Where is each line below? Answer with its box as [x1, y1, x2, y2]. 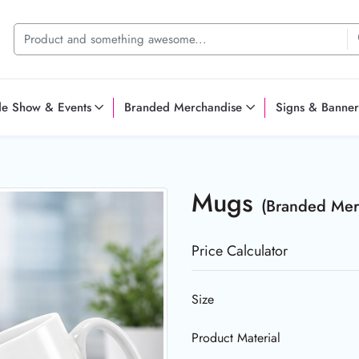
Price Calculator [192, 240, 288, 262]
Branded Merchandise [124, 98, 243, 116]
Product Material [192, 329, 280, 348]
